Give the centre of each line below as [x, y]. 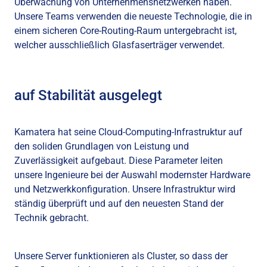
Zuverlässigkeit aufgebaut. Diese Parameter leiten [119, 161]
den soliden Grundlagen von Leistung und [102, 146]
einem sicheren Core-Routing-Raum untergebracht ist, [125, 31]
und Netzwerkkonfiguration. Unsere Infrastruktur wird [125, 189]
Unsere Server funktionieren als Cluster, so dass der [121, 256]
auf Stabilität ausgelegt [88, 95]
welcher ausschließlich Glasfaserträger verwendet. [119, 45]
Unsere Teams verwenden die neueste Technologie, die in [133, 16]
